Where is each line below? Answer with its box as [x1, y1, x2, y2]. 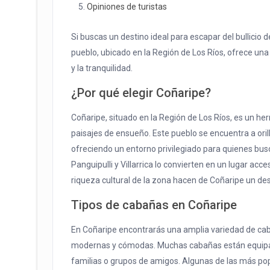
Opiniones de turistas [87, 2, 167, 12]
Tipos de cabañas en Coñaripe [71, 198, 237, 213]
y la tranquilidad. [71, 63, 133, 74]
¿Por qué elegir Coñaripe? [71, 86, 211, 101]
